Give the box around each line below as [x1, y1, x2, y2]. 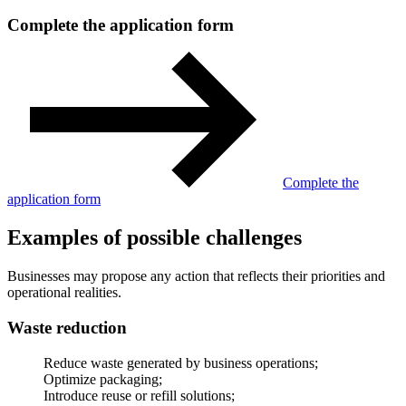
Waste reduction [7, 317, 127, 337]
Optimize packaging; [43, 371, 162, 387]
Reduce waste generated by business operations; [43, 354, 318, 371]
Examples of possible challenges [7, 226, 302, 250]
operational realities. [7, 285, 121, 301]
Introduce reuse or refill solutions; [43, 387, 235, 403]
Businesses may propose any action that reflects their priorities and [7, 268, 385, 285]
